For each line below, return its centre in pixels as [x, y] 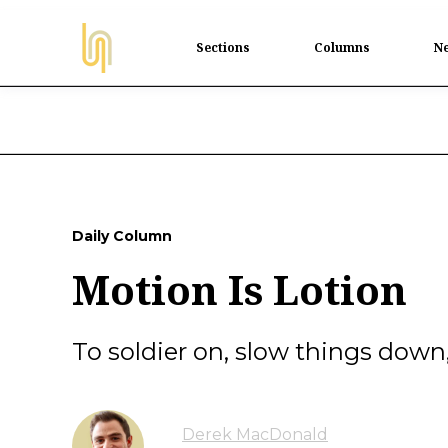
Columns [342, 47]
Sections [223, 47]
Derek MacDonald [255, 434]
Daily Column [122, 236]
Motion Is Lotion [239, 289]
